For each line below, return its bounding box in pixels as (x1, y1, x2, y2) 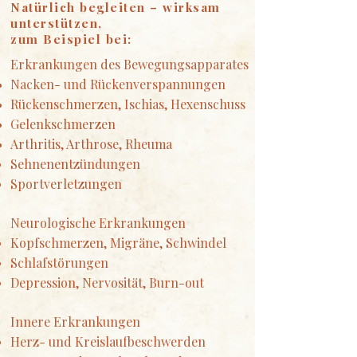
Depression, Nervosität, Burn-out (10, 274, 204, 291)
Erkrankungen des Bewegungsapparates (10, 56, 249, 73)
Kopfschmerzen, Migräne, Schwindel (10, 234, 226, 251)
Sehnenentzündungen (10, 155, 140, 172)
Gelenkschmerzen (10, 116, 116, 132)
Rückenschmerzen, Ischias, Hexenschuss (10, 96, 245, 112)
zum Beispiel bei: (10, 31, 132, 47)
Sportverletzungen (10, 175, 122, 192)
